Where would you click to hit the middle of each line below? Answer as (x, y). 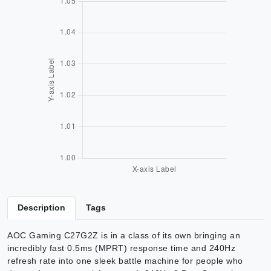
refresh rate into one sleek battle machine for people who (125, 260)
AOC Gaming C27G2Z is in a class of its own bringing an (124, 235)
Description (41, 207)
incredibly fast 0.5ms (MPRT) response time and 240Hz (121, 248)
